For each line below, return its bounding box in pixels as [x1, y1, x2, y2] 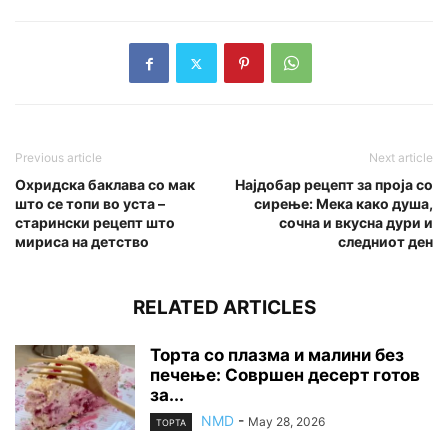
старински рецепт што [15, 214, 175, 232]
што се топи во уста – [15, 195, 165, 213]
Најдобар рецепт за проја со [235, 176, 433, 194]
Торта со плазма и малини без [150, 345, 404, 366]
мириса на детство [15, 233, 149, 251]
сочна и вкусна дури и [279, 214, 433, 232]
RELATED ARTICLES [132, 296, 316, 320]
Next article [369, 150, 433, 166]
